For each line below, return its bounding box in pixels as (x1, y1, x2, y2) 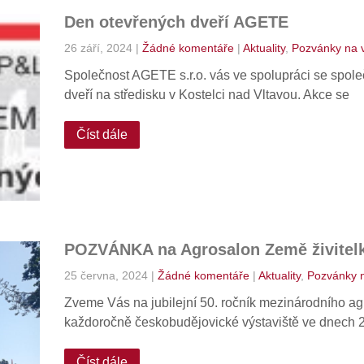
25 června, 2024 (63, 269, 148, 282)
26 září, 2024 (63, 41, 132, 54)
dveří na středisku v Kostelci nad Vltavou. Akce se (63, 88, 349, 102)
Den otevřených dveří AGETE (63, 13, 288, 31)
